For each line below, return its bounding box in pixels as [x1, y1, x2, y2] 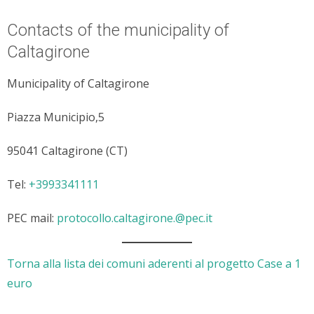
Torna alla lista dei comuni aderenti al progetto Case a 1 [7, 255, 301, 271]
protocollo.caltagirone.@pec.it [57, 210, 212, 226]
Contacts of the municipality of [7, 20, 229, 40]
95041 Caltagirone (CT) [7, 142, 128, 158]
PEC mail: [7, 210, 57, 226]
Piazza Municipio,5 [7, 109, 104, 125]
